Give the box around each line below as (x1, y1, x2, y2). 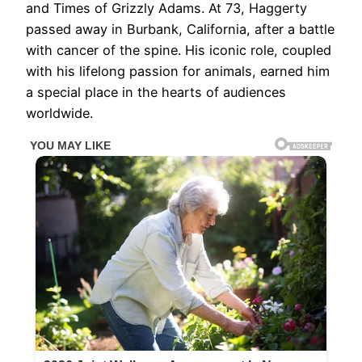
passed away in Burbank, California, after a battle (26, 21, 335, 38)
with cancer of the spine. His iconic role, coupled (26, 42, 331, 59)
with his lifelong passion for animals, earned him (26, 63, 330, 80)
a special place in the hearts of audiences (26, 84, 286, 101)
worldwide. (26, 105, 93, 122)
